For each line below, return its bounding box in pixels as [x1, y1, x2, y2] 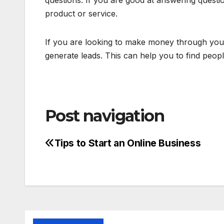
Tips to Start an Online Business [54, 136, 201, 149]
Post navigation [45, 106, 164, 126]
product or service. [45, 8, 117, 19]
